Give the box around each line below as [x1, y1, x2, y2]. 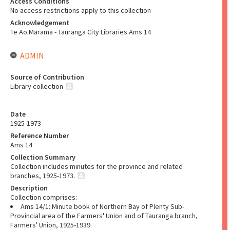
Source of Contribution [10, 72, 84, 82]
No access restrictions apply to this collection [10, 6, 151, 15]
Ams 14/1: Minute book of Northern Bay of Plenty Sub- [21, 202, 184, 211]
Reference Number [10, 131, 69, 140]
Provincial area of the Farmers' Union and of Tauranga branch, [10, 211, 198, 220]
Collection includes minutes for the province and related [10, 162, 183, 171]
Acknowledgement [10, 18, 69, 27]
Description [10, 183, 48, 193]
